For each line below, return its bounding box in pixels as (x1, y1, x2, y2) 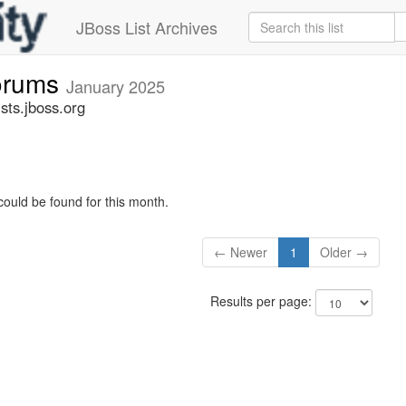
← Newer (214, 243, 268, 262)
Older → (320, 243, 369, 262)
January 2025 (66, 74, 165, 98)
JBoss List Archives (76, 15, 217, 39)
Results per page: (209, 292, 315, 311)
